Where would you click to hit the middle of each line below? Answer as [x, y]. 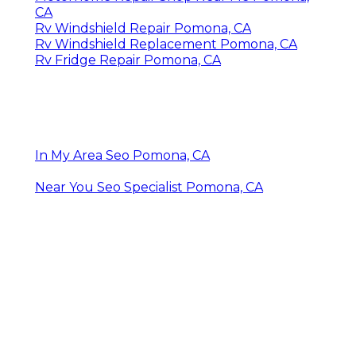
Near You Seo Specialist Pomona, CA [149, 187]
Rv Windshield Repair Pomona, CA [143, 28]
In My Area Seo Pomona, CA [122, 155]
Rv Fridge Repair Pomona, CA [128, 60]
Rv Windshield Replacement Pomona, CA [166, 44]
